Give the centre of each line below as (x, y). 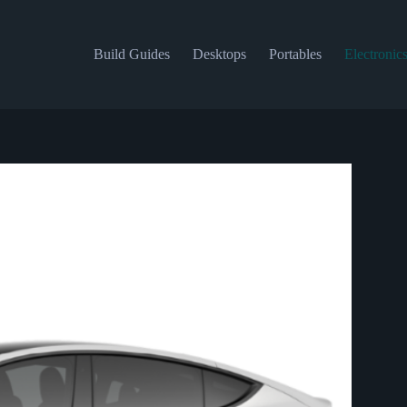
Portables (296, 54)
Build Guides (132, 54)
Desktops (220, 54)
